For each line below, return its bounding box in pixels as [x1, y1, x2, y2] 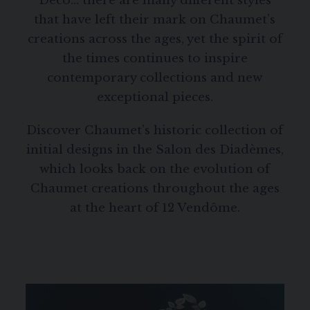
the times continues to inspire [62, 51, 248, 66]
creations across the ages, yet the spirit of [27, 32, 282, 47]
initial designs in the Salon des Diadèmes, [26, 143, 284, 158]
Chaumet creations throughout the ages [30, 181, 280, 197]
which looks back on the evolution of [39, 162, 271, 177]
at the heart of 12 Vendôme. [69, 201, 240, 216]
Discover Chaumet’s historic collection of [26, 123, 284, 138]
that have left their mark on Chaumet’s [34, 12, 276, 28]
